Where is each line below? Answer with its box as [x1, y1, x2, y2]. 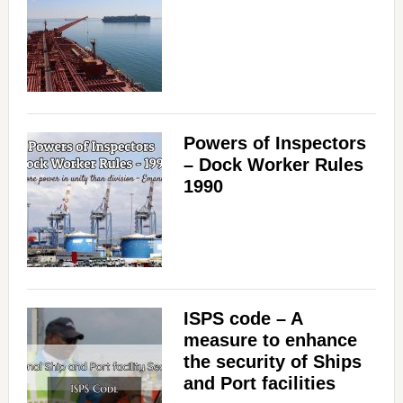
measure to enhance [183, 330, 357, 351]
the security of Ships [183, 352, 362, 372]
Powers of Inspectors [183, 133, 366, 154]
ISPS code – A [183, 309, 302, 329]
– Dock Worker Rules [183, 155, 363, 175]
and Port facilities [183, 373, 336, 394]
